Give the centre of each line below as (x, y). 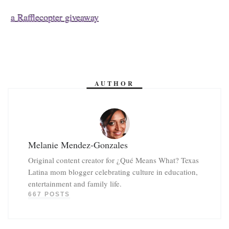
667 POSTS (49, 194)
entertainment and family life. (75, 183)
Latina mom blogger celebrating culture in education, (113, 171)
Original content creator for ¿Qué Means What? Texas (113, 160)
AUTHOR (114, 84)
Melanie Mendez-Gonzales (78, 144)
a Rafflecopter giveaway (55, 18)
